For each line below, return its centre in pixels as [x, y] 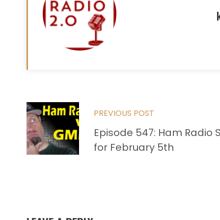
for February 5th [134, 147]
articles [49, 149]
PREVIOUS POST [124, 113]
